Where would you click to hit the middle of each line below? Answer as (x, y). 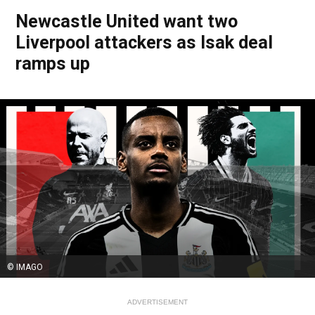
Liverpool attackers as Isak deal (144, 42)
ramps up (53, 63)
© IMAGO (25, 267)
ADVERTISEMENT (157, 302)
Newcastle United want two (127, 21)
